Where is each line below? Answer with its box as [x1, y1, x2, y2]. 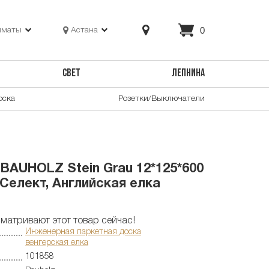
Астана [71, 26, 98, 34]
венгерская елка [25, 238, 88, 247]
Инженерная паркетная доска [25, 228, 141, 236]
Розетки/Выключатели [118, 94, 205, 103]
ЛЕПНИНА [171, 68, 205, 79]
